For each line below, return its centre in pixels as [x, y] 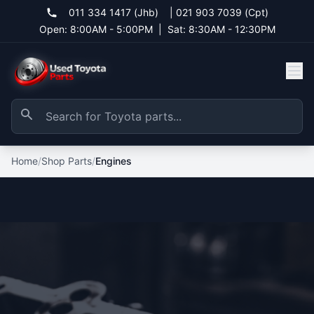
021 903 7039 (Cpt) [222, 12]
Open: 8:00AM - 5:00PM [96, 29]
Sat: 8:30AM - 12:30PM [221, 29]
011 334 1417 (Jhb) [113, 12]
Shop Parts [67, 161]
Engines [114, 161]
